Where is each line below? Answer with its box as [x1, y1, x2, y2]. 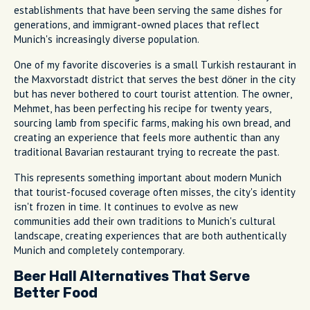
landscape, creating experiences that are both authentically [14, 228, 286, 242]
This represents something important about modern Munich [14, 170, 282, 184]
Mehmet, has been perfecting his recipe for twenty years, [14, 101, 271, 115]
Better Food [14, 286, 98, 300]
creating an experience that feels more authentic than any [14, 130, 280, 144]
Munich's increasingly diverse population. [14, 32, 199, 46]
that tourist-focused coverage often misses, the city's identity [14, 185, 295, 199]
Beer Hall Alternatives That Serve [14, 269, 250, 283]
